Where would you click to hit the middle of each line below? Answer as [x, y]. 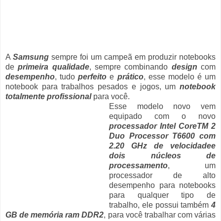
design [184, 67]
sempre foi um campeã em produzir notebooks [133, 57]
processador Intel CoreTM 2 [162, 126]
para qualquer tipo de [162, 195]
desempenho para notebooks [162, 185]
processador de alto [162, 176]
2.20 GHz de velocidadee [162, 146]
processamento [138, 166]
